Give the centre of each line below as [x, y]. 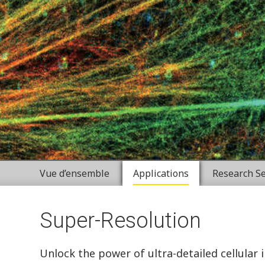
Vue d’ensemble [75, 173]
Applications [161, 173]
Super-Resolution [121, 221]
